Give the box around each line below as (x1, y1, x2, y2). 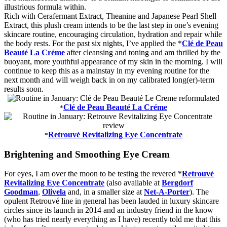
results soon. (4, 84, 44, 93)
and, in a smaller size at (68, 187, 144, 197)
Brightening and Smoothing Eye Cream (4, 148, 170, 160)
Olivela (42, 187, 66, 197)
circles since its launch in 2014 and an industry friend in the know (4, 206, 213, 215)
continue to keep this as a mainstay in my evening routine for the (4, 66, 209, 75)
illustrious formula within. (4, 2, 86, 11)
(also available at (106, 178, 162, 187)
